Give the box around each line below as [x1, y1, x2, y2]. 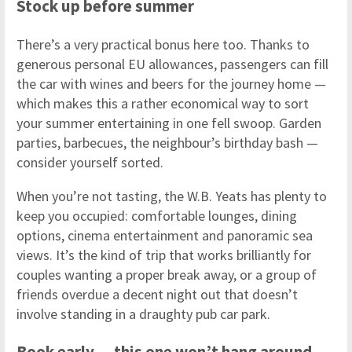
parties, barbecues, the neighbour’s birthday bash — [16, 134, 318, 152]
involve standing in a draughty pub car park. [16, 305, 270, 324]
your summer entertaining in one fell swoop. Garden [16, 114, 321, 133]
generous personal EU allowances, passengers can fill [16, 55, 328, 74]
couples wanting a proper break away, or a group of [16, 266, 317, 284]
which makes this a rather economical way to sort [16, 94, 309, 113]
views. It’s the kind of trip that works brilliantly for [16, 246, 311, 265]
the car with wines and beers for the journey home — [16, 75, 326, 93]
